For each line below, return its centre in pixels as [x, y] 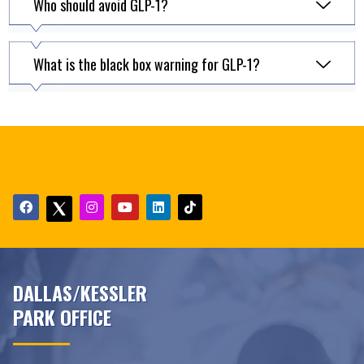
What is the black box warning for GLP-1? [147, 64]
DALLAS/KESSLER [80, 292]
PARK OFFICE [62, 316]
